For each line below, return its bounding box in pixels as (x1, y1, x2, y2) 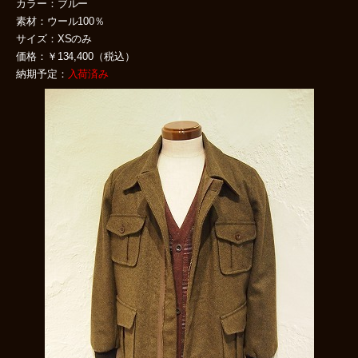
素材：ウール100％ (16, 15, 105, 28)
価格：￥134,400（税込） (16, 50, 135, 63)
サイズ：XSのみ (16, 33, 93, 46)
